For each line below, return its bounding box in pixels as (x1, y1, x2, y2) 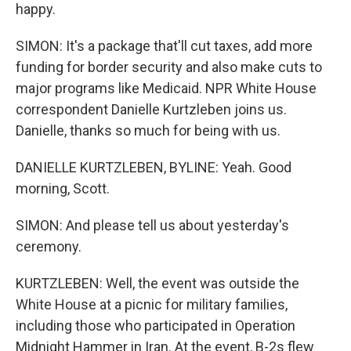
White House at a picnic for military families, (16, 296, 288, 313)
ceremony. (16, 238, 81, 255)
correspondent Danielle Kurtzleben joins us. (16, 101, 287, 118)
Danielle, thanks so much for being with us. (16, 122, 280, 139)
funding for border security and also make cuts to (16, 59, 322, 75)
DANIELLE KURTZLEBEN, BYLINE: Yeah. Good (16, 159, 291, 175)
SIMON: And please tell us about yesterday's (16, 217, 289, 233)
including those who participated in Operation (16, 317, 295, 334)
